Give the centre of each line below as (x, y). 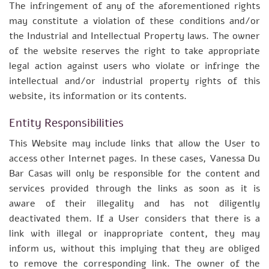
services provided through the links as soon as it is (134, 189)
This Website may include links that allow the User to (134, 144)
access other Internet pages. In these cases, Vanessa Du (134, 159)
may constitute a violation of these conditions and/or (134, 21)
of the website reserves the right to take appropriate (134, 51)
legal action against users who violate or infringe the (134, 66)
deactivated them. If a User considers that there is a (134, 219)
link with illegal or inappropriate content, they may (134, 234)
